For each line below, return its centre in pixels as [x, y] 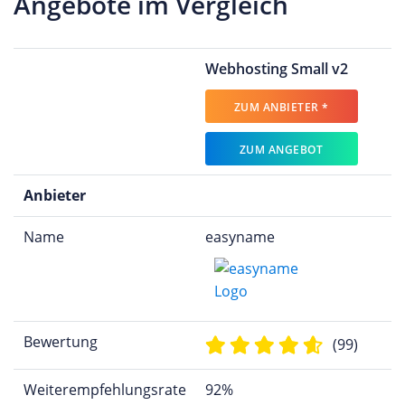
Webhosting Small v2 [276, 68]
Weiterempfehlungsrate [104, 389]
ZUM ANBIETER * [281, 107]
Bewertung [60, 341]
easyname [240, 236]
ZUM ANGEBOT [281, 149]
